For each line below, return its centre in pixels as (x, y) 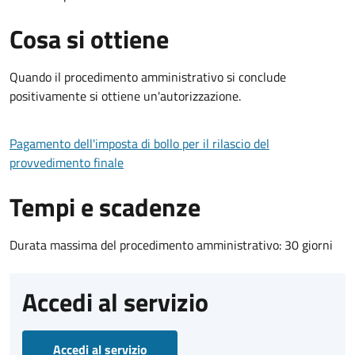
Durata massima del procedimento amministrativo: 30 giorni (171, 244)
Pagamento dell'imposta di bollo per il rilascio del (139, 143)
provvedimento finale (67, 162)
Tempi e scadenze (105, 206)
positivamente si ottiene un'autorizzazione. (125, 95)
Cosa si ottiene (89, 38)
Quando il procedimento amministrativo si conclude (148, 76)
